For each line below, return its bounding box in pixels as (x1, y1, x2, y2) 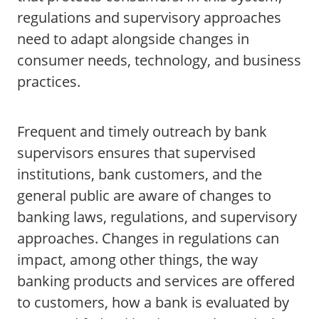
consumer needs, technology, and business (17, 51, 301, 70)
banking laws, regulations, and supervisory (17, 207, 297, 226)
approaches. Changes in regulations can (17, 229, 279, 248)
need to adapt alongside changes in (17, 29, 249, 48)
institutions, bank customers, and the (17, 164, 262, 184)
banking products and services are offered (17, 271, 295, 291)
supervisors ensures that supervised (17, 143, 256, 162)
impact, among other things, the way (17, 250, 258, 269)
